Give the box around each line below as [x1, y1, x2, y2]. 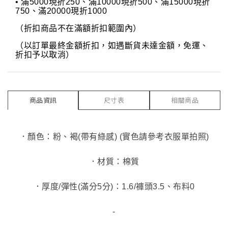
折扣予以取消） [15, 50, 74, 59]
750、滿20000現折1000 [15, 7, 107, 15]
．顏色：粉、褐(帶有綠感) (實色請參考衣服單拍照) [19, 132, 209, 141]
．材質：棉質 [89, 157, 139, 166]
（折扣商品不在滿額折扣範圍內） [15, 24, 141, 33]
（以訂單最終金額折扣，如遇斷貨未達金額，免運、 [15, 41, 209, 50]
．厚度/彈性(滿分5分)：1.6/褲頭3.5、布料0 [33, 182, 195, 191]
